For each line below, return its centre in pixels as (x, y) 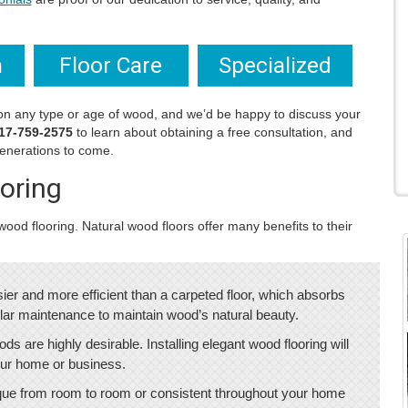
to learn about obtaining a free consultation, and (212, 132)
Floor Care (111, 65)
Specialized (275, 65)
